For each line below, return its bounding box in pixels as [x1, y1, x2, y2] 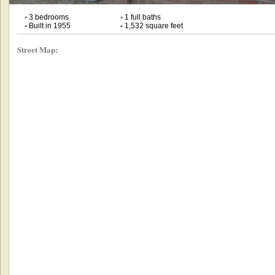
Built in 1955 [26, 21, 71, 30]
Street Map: [17, 43, 58, 55]
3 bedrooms [26, 12, 69, 21]
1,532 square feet [122, 21, 183, 30]
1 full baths [122, 12, 161, 21]
